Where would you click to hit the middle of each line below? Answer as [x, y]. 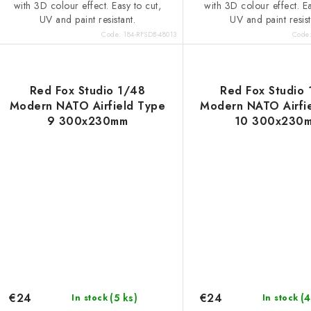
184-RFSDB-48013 [150, 34]
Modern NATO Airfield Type [87, 106]
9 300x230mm [87, 121]
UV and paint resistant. [87, 20]
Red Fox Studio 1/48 [87, 90]
